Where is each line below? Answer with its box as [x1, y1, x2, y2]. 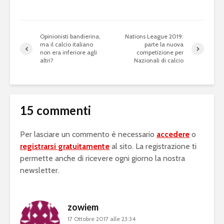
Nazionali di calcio [134, 56, 184, 64]
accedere [156, 129, 189, 139]
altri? [40, 56, 53, 64]
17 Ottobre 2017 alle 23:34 [67, 215, 135, 223]
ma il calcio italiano [40, 40, 93, 48]
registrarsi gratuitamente [20, 141, 109, 151]
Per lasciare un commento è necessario [20, 129, 156, 139]
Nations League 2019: [125, 32, 184, 40]
